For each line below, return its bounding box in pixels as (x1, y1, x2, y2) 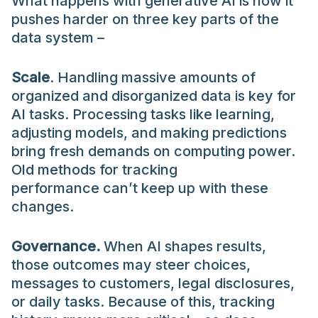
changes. (11, 197, 74, 215)
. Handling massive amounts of (50, 68, 256, 86)
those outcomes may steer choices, (11, 256, 251, 273)
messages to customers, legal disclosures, (11, 274, 295, 292)
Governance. (11, 237, 100, 255)
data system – (11, 28, 104, 46)
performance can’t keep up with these (11, 179, 268, 197)
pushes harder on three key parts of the (11, 10, 279, 28)
